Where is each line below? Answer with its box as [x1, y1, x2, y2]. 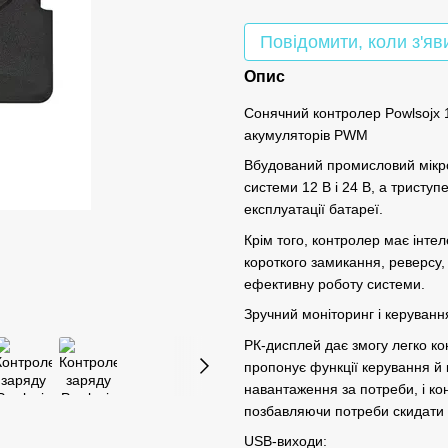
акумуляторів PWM [244, 127, 368, 143]
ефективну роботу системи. [244, 275, 425, 292]
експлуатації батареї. [244, 201, 383, 218]
